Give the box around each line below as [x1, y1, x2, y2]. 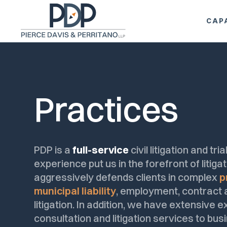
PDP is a [34, 143, 73, 157]
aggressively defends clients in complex [34, 171, 220, 184]
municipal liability [34, 184, 117, 198]
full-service [72, 143, 129, 157]
